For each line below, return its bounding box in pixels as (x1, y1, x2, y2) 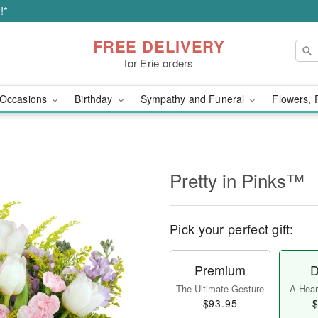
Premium (194, 261, 246, 279)
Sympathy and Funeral (140, 92, 248, 106)
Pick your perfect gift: (170, 219, 293, 238)
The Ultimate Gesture (176, 282, 264, 295)
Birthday (75, 92, 116, 106)
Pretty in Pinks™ (170, 167, 305, 193)
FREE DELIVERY (92, 34, 226, 57)
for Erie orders (124, 55, 194, 70)
